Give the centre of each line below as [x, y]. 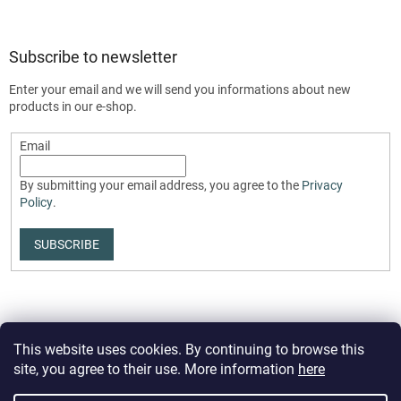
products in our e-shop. [73, 107]
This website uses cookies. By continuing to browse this [189, 350]
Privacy [322, 186]
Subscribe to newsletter [93, 57]
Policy [36, 203]
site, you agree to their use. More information [156, 369]
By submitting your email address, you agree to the [160, 186]
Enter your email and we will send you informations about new [180, 90]
